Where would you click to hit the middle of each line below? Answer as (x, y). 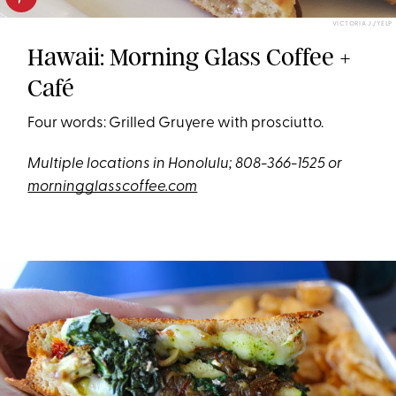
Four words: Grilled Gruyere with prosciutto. (176, 123)
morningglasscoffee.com (113, 187)
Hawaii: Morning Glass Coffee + (190, 57)
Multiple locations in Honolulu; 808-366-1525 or (185, 164)
